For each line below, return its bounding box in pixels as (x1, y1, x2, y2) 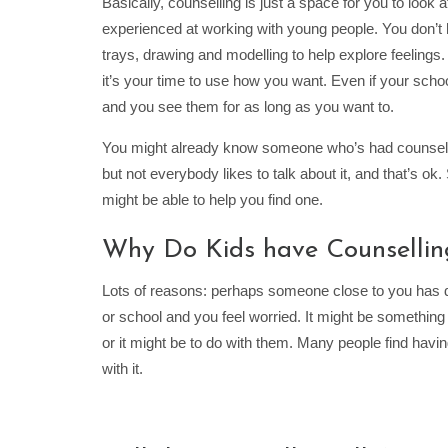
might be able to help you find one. (102, 191, 323, 209)
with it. (102, 360, 143, 378)
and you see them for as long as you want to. (102, 98, 394, 116)
